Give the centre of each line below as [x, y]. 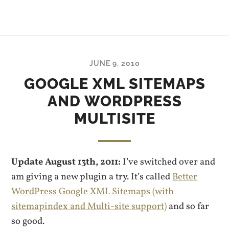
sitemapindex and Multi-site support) [89, 207]
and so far [188, 207]
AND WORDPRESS [114, 101]
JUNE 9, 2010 [114, 63]
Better [185, 177]
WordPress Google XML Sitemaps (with [93, 192]
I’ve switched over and [168, 162]
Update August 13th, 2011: [66, 162]
